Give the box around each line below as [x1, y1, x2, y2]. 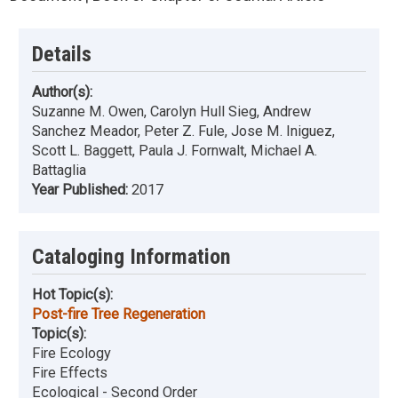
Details [32, 42, 92, 67]
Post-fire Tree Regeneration [32, 306, 205, 323]
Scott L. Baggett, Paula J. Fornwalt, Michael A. [32, 142, 317, 160]
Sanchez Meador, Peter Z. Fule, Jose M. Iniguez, [32, 123, 335, 140]
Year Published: [32, 181, 131, 199]
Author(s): [32, 84, 92, 101]
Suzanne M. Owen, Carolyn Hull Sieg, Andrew [32, 103, 311, 121]
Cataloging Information [32, 244, 231, 270]
